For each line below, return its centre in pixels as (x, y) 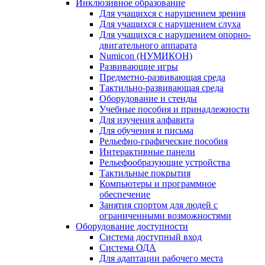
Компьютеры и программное (158, 184)
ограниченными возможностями (165, 216)
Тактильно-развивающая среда (161, 88)
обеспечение (125, 194)
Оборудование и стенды (148, 98)
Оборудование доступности (132, 226)
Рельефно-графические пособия (164, 141)
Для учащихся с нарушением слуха (170, 24)
